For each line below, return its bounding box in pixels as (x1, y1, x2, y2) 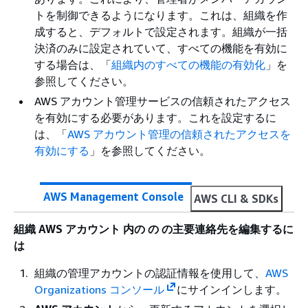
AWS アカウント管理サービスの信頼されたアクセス (34, 93, 291, 108)
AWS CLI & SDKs (194, 191, 278, 206)
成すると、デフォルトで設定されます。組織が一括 (34, 24, 287, 38)
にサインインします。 (176, 282, 287, 296)
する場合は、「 (34, 57, 111, 71)
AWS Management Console (43, 190, 184, 203)
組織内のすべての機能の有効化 (111, 57, 265, 71)
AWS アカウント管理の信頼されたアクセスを (67, 126, 291, 141)
